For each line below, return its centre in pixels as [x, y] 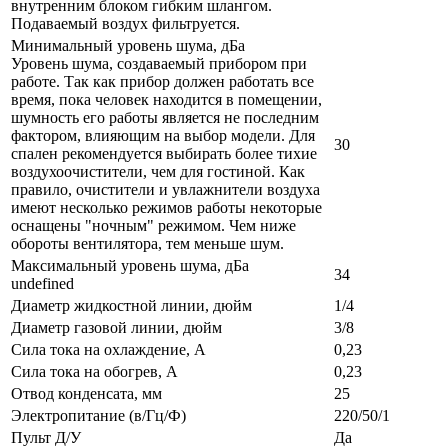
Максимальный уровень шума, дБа [132, 266]
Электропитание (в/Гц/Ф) [98, 416]
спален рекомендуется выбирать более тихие [164, 154]
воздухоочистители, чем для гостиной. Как [158, 172]
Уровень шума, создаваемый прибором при [159, 64]
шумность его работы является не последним [165, 118]
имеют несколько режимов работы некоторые [166, 208]
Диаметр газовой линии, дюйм [116, 328]
